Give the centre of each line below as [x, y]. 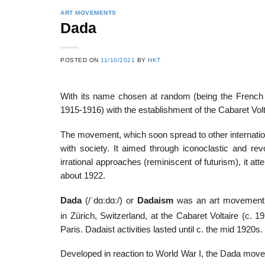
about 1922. [83, 175]
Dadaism [155, 200]
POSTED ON [81, 60]
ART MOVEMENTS [88, 13]
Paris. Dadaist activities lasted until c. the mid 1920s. [161, 229]
